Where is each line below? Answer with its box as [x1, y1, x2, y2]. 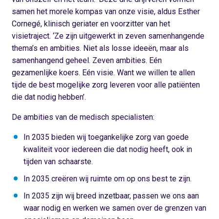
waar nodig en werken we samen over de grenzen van [23, 203, 206, 213]
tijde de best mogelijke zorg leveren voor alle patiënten [12, 80, 200, 89]
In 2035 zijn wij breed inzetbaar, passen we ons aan [23, 191, 199, 200]
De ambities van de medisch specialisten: [12, 112, 154, 122]
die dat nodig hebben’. [12, 92, 88, 102]
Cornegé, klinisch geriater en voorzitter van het [12, 19, 170, 28]
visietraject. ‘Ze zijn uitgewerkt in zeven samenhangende [12, 31, 204, 41]
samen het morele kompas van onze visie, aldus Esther [12, 7, 200, 16]
